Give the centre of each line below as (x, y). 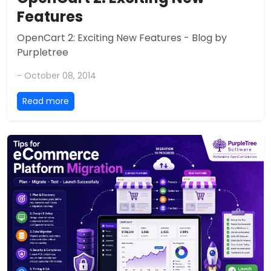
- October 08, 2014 (57, 76)
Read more (46, 101)
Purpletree (43, 53)
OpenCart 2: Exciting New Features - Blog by (122, 38)
